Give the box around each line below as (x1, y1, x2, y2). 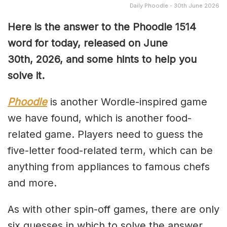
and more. (8, 176, 57, 189)
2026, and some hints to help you (36, 53, 197, 65)
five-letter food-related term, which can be (8, 144, 213, 157)
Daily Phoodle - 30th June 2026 (130, 2, 219, 9)
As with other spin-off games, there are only (8, 203, 219, 215)
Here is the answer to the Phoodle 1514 (8, 20, 196, 33)
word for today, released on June (8, 36, 168, 49)
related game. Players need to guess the (8, 128, 203, 140)
